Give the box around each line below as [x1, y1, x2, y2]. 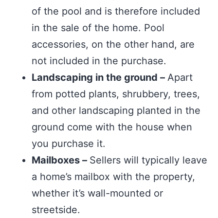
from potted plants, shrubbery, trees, [32, 88, 200, 100]
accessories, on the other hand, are [32, 38, 195, 50]
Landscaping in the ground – [32, 72, 167, 83]
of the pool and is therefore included [32, 5, 200, 17]
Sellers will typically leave [90, 154, 207, 166]
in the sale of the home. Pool [32, 22, 164, 34]
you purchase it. [32, 138, 106, 149]
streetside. [32, 204, 80, 216]
